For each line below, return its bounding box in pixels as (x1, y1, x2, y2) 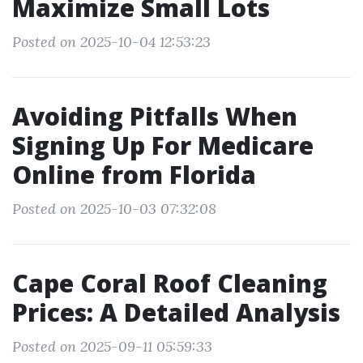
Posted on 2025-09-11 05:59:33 (12, 337, 212, 356)
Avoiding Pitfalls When (12, 100, 297, 133)
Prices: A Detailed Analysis (12, 296, 340, 329)
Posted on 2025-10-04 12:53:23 (12, 32, 211, 51)
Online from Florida (12, 158, 256, 191)
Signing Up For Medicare (12, 129, 314, 162)
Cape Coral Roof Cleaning (12, 267, 327, 300)
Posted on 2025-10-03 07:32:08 (12, 199, 216, 218)
